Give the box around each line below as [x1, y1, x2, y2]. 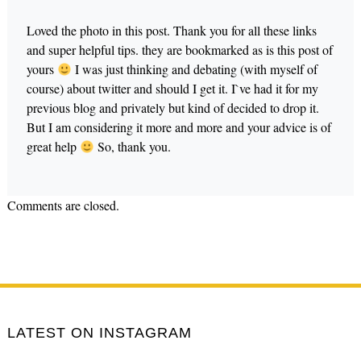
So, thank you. [94, 138, 172, 156]
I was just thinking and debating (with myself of [72, 60, 318, 78]
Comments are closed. [6, 197, 119, 214]
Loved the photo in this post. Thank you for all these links [26, 22, 317, 39]
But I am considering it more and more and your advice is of [26, 118, 331, 136]
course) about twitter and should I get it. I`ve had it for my [26, 80, 318, 98]
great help [26, 138, 80, 156]
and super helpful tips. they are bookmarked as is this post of [26, 41, 333, 59]
